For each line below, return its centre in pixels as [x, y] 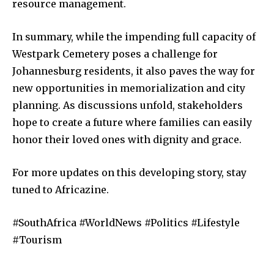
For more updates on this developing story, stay [129, 172]
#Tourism [37, 239]
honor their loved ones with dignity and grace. [127, 139]
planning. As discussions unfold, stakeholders [128, 105]
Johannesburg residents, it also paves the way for [134, 71]
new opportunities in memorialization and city [129, 88]
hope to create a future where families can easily [132, 122]
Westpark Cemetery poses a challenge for [115, 54]
